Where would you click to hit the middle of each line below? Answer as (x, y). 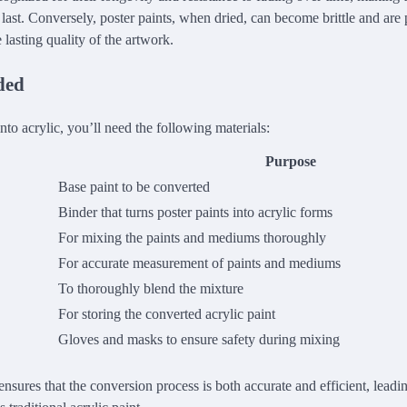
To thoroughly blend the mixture (151, 288)
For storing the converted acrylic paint (167, 313)
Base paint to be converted (134, 186)
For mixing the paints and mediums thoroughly (192, 237)
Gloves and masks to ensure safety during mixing (199, 339)
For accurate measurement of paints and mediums (199, 263)
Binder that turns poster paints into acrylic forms (195, 212)
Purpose (291, 161)
